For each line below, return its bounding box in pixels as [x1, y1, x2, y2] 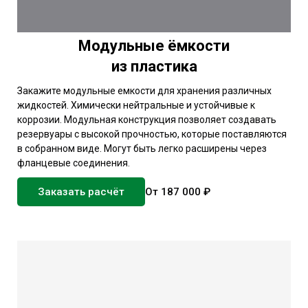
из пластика [111, 57, 197, 75]
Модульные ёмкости [78, 36, 230, 54]
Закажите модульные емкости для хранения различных [17, 85, 272, 96]
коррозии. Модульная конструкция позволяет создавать [17, 113, 276, 125]
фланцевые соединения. [17, 157, 130, 168]
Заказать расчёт [38, 185, 124, 198]
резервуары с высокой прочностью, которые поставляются [17, 128, 287, 140]
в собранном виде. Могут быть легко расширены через [17, 142, 267, 154]
